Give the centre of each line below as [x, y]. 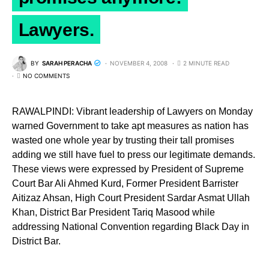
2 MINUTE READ [206, 63]
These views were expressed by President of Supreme [128, 169]
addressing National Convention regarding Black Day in [131, 226]
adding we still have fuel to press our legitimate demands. [134, 154]
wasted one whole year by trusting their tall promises [123, 140]
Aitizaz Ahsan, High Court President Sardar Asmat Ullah [131, 198]
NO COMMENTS [46, 75]
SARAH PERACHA [67, 63]
